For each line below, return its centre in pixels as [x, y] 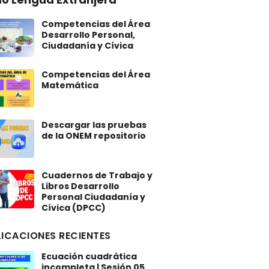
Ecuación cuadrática [89, 256]
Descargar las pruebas [94, 125]
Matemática [70, 85]
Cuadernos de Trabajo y [97, 175]
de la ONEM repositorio [94, 136]
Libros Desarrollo [80, 186]
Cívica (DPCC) [74, 208]
